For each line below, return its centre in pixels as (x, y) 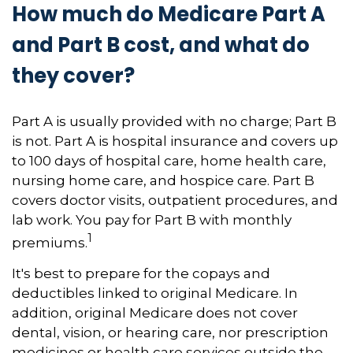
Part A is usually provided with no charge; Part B (174, 121)
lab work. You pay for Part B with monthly (152, 219)
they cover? (73, 76)
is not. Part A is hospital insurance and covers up (175, 141)
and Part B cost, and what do (161, 45)
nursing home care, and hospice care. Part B (163, 180)
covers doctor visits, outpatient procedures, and (175, 200)
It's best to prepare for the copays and (141, 274)
